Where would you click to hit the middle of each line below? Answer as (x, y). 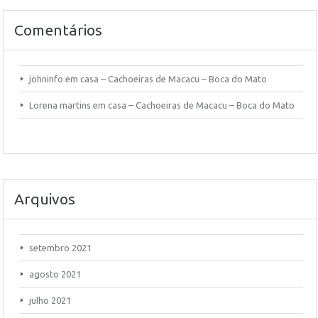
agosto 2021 (55, 274)
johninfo (46, 79)
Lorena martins (60, 105)
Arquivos (45, 199)
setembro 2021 (60, 248)
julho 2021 (50, 300)
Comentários (58, 30)
